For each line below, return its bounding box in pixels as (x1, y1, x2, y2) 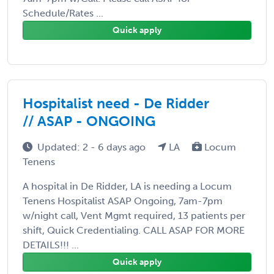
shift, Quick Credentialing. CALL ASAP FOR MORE (23, 224, 245, 236)
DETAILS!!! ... (23, 239, 79, 251)
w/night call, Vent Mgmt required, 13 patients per (23, 209, 245, 221)
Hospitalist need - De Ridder (23, 94, 209, 112)
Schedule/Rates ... (23, 7, 103, 19)
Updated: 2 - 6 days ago (37, 141, 148, 153)
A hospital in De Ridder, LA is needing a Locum (23, 180, 232, 192)
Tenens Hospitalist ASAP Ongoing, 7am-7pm (23, 194, 223, 207)
